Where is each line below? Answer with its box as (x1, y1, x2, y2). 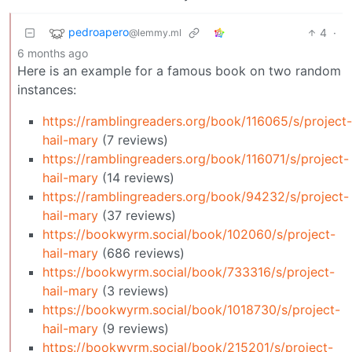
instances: (17, 81, 76, 97)
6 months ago (17, 46, 88, 60)
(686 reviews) (98, 244, 185, 261)
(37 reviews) (98, 207, 176, 223)
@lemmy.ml (129, 26, 181, 38)
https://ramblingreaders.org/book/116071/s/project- (42, 150, 349, 167)
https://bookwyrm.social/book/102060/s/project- (42, 225, 335, 242)
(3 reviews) (98, 282, 169, 299)
